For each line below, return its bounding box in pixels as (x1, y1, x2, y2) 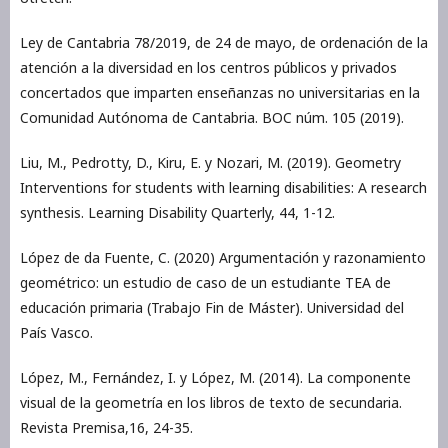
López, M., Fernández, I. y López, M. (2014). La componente (20, 367, 411, 387)
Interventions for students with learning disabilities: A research (20, 177, 427, 197)
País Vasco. (20, 322, 93, 342)
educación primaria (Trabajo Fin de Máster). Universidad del (20, 297, 404, 317)
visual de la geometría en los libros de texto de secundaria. (20, 392, 402, 412)
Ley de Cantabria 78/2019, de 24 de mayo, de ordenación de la (20, 32, 428, 52)
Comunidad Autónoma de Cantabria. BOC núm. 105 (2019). (20, 107, 404, 127)
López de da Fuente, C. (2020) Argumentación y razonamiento (20, 247, 426, 267)
